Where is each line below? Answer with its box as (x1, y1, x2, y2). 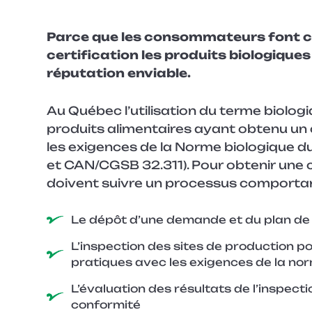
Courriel (32, 121, 68, 134)
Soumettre (45, 226, 96, 238)
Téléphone (32, 178, 79, 191)
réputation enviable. (47, 65, 192, 80)
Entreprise (32, 23, 79, 36)
